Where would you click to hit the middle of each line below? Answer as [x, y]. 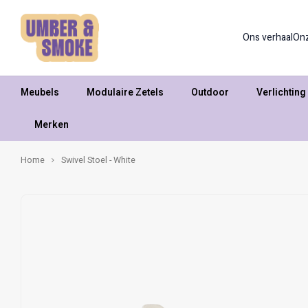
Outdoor [210, 92]
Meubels [40, 92]
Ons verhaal [268, 37]
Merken [52, 124]
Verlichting [281, 92]
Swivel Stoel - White [98, 160]
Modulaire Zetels [125, 92]
